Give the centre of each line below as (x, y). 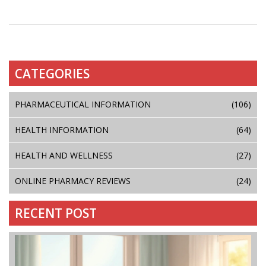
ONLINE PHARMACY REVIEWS (73, 181)
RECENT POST (56, 213)
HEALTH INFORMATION (62, 130)
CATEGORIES (53, 73)
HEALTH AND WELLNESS (64, 156)
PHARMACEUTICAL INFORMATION (83, 104)
